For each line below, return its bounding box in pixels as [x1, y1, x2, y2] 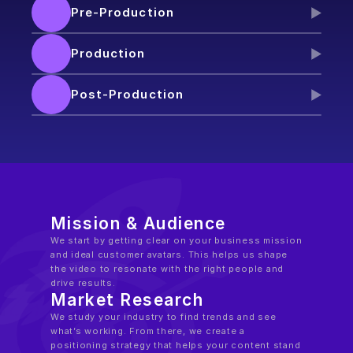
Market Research [50, 290, 204, 310]
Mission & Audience [50, 214, 226, 233]
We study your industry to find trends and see [50, 311, 277, 322]
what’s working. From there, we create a [50, 325, 246, 336]
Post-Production [71, 87, 184, 102]
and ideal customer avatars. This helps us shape [50, 249, 288, 260]
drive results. [50, 277, 116, 288]
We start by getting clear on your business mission [50, 235, 303, 246]
